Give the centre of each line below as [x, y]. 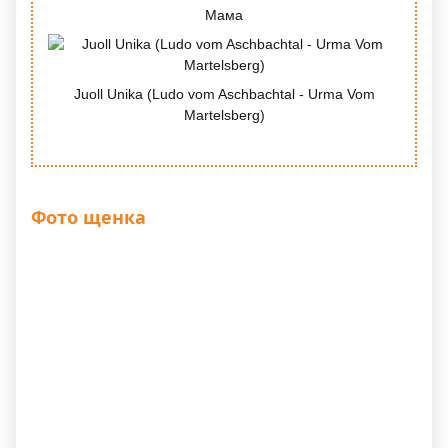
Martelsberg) [224, 115]
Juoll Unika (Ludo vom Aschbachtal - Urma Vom [224, 94]
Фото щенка [88, 217]
